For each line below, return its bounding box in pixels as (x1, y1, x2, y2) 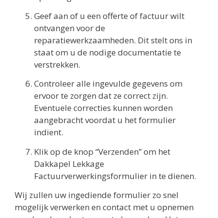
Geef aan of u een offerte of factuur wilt (34, 10, 184, 21)
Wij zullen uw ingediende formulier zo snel (15, 189, 179, 201)
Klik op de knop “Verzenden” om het (34, 145, 170, 157)
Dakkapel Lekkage (34, 158, 104, 169)
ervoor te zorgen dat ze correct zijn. (34, 90, 168, 102)
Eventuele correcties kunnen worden (34, 102, 173, 114)
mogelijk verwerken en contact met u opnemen (15, 201, 194, 213)
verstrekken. (34, 58, 80, 70)
